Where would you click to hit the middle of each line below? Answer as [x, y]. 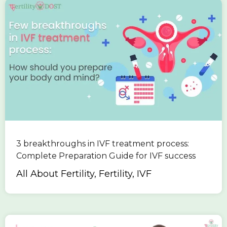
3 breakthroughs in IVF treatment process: [103, 143]
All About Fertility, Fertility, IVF [84, 174]
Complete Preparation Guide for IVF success [106, 156]
